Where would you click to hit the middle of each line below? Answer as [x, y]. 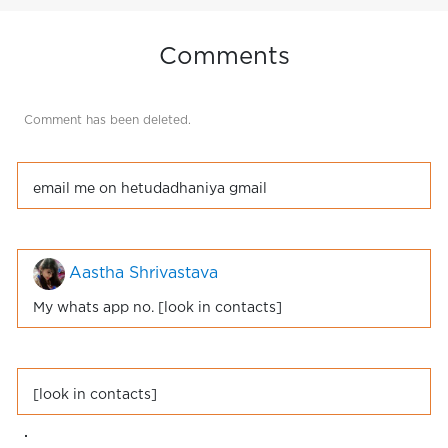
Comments [224, 57]
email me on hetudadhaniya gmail [150, 189]
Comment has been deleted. [107, 120]
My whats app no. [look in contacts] [157, 308]
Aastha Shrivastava [143, 273]
